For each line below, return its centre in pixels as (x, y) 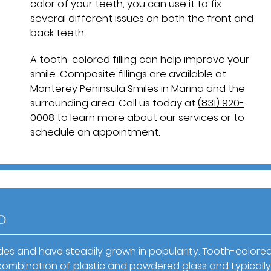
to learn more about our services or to (149, 117)
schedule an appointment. (95, 132)
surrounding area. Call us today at (114, 103)
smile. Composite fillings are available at (128, 74)
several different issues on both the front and (142, 18)
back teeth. (58, 33)
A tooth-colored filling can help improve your (140, 59)
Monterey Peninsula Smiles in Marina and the (138, 88)
